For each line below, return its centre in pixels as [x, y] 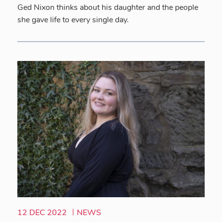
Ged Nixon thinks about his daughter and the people [108, 8]
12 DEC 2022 [43, 213]
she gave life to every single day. [73, 20]
